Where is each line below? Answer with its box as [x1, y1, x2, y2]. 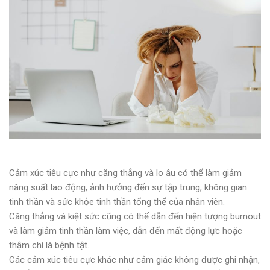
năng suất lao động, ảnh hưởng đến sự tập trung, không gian [9, 181, 247, 193]
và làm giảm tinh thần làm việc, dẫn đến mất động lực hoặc [9, 225, 242, 236]
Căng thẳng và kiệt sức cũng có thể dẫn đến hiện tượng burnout [9, 210, 261, 222]
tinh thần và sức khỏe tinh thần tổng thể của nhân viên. [9, 196, 225, 207]
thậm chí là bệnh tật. [9, 239, 89, 251]
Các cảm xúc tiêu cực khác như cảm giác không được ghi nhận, [9, 254, 260, 265]
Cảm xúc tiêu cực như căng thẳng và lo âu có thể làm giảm [9, 167, 242, 178]
